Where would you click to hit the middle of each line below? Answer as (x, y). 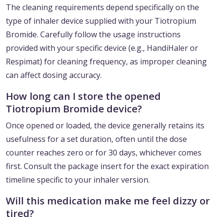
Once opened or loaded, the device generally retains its (105, 126)
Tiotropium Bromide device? (74, 109)
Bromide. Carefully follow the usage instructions (93, 35)
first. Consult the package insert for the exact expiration (107, 166)
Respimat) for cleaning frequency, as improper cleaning (106, 62)
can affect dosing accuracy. (54, 75)
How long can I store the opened (83, 96)
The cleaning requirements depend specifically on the (102, 8)
